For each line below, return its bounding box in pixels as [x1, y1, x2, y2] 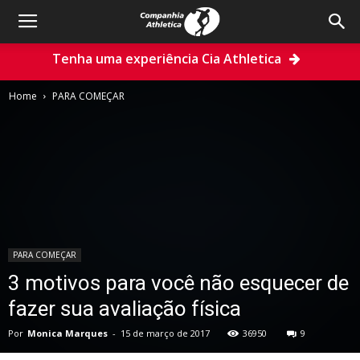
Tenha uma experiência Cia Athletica [51, 50, 281, 67]
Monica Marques [27, 327, 108, 339]
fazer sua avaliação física [8, 297, 241, 321]
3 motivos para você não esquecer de [8, 271, 349, 295]
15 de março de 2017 [121, 327, 210, 339]
